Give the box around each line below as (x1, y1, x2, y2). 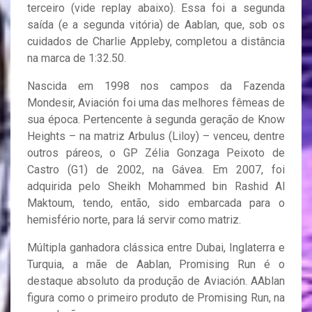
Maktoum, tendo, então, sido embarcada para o (27, 196, 285, 210)
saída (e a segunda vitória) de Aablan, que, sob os (27, 18, 285, 32)
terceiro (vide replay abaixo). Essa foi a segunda (27, 1, 285, 15)
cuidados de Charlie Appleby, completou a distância (27, 35, 285, 49)
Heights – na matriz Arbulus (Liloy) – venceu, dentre (27, 130, 285, 143)
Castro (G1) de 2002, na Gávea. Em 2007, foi (27, 163, 285, 177)
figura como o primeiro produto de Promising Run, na (27, 291, 285, 305)
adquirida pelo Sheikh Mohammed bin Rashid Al (27, 180, 285, 194)
